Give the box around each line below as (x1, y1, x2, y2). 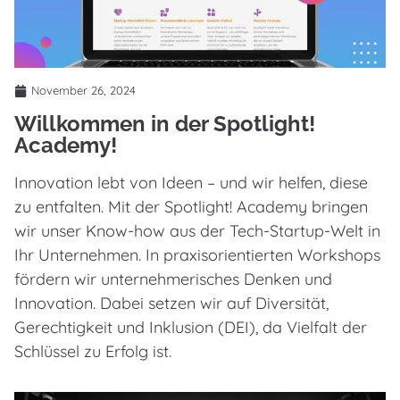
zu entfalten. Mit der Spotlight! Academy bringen (14, 196, 368, 218)
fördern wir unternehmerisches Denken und (14, 269, 332, 290)
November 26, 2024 (31, 83, 136, 98)
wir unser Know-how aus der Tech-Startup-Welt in (14, 221, 380, 242)
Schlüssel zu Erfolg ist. (14, 341, 171, 362)
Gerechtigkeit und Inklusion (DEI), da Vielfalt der (14, 317, 367, 338)
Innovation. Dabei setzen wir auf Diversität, (14, 293, 329, 314)
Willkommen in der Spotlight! (14, 111, 315, 137)
